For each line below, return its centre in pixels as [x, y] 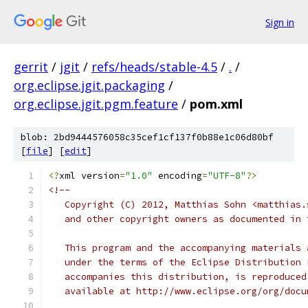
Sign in [280, 22]
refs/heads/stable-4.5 [154, 67]
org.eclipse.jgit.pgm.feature [96, 104]
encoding [177, 176]
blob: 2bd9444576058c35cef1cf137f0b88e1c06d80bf [147, 137]
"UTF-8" [227, 176]
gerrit [31, 67]
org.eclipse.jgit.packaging [89, 85]
